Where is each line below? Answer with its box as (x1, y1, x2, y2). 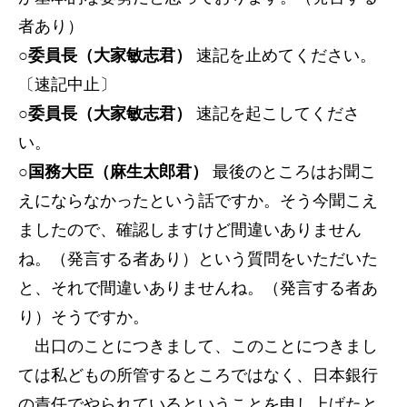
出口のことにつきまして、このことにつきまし (18, 337, 378, 355)
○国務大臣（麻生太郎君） (18, 163, 208, 181)
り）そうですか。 (18, 308, 149, 326)
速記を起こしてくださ (192, 104, 360, 123)
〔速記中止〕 (18, 75, 116, 94)
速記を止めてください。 (192, 46, 376, 65)
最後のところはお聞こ (208, 163, 376, 181)
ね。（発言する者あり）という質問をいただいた (18, 250, 378, 268)
